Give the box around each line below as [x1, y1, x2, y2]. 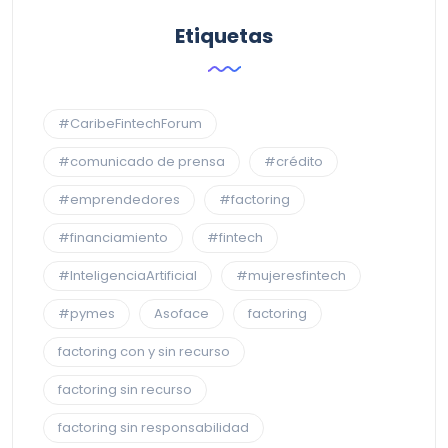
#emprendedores [58, 189, 180, 209]
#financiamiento [58, 227, 168, 247]
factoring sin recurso [58, 379, 192, 399]
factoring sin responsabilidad [58, 417, 249, 437]
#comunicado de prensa [58, 151, 225, 171]
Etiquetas [175, 21, 273, 50]
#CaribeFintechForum [58, 113, 202, 133]
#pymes [58, 303, 115, 323]
